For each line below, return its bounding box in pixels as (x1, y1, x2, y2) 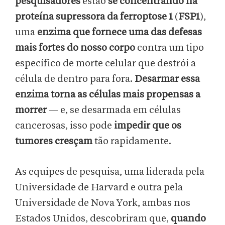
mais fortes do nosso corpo (15, 43, 135, 53)
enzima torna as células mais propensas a (15, 89, 200, 100)
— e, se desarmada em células (47, 105, 181, 116)
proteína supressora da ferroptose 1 (15, 12, 173, 22)
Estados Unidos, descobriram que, (15, 213, 171, 224)
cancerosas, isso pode (15, 121, 114, 131)
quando (171, 213, 206, 224)
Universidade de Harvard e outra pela (15, 182, 183, 193)
